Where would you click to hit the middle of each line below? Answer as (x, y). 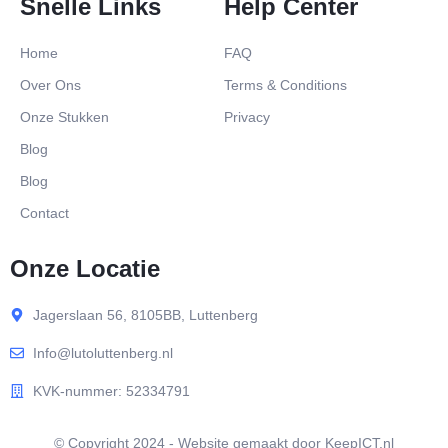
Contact (44, 213)
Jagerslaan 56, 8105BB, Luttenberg (145, 315)
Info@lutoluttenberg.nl (102, 353)
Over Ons (50, 85)
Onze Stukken (64, 117)
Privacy (247, 117)
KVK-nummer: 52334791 (111, 391)
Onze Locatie (85, 269)
